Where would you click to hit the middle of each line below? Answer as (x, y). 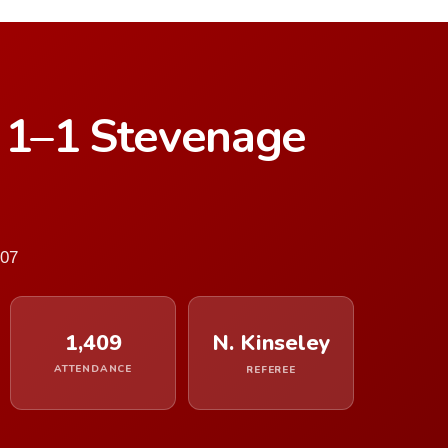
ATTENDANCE (93, 369)
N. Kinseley (271, 343)
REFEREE (271, 370)
